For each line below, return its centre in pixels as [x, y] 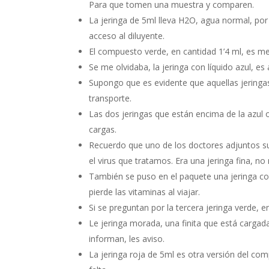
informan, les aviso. [127, 238]
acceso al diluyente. [127, 35]
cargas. [103, 129]
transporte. [110, 98]
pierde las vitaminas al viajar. [145, 192]
